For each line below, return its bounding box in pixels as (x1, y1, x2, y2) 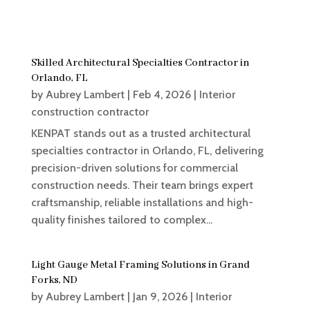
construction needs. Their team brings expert (30, 179, 253, 192)
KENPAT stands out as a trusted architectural (30, 127, 250, 140)
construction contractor (30, 105, 149, 119)
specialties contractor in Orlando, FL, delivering (30, 144, 264, 158)
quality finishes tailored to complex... (30, 213, 212, 227)
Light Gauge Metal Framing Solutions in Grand (30, 259, 250, 272)
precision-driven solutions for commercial (30, 161, 238, 175)
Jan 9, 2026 (132, 290, 188, 304)
